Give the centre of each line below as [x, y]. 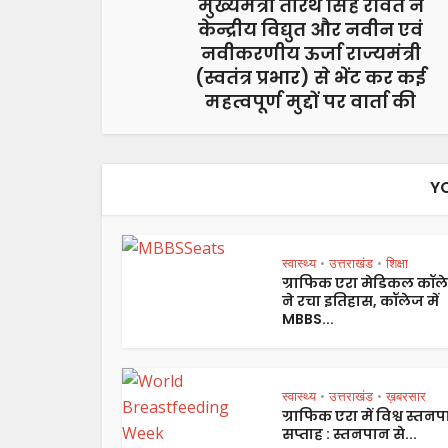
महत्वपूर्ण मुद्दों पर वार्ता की [310, 101]
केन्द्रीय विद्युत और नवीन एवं [310, 29]
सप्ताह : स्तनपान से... [349, 433]
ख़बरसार [406, 395]
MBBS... [308, 318]
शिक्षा [397, 262]
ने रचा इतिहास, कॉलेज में [360, 300]
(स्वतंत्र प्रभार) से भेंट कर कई [310, 77]
